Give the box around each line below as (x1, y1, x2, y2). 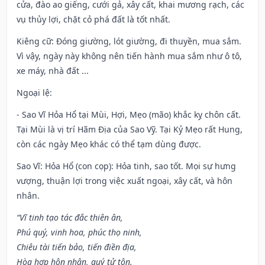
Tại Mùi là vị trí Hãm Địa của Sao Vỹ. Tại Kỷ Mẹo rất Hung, (17, 124, 243, 135)
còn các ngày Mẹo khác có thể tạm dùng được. (17, 138, 201, 150)
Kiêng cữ (17, 35, 51, 47)
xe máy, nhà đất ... (17, 65, 89, 77)
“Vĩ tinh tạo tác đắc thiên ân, (17, 212, 123, 224)
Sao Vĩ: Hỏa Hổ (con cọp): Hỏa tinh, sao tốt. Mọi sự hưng (17, 160, 236, 172)
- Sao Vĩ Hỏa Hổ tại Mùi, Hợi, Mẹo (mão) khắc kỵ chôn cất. (17, 109, 241, 121)
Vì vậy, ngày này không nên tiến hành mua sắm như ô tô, (17, 50, 242, 62)
